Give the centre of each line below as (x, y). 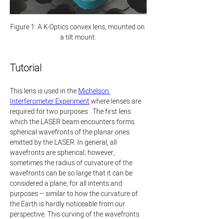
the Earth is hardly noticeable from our (68, 204)
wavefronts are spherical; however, (63, 153)
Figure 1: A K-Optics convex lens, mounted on (78, 27)
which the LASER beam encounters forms (73, 122)
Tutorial (26, 68)
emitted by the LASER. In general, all (64, 142)
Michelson (94, 91)
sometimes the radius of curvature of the (72, 163)
